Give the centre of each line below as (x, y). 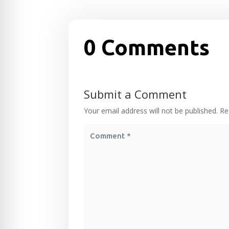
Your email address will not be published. (151, 111)
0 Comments (147, 48)
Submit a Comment (135, 94)
